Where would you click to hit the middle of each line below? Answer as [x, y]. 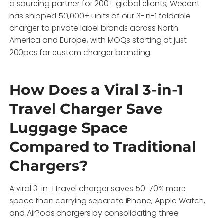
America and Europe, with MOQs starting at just [98, 40]
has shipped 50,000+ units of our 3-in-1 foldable [100, 16]
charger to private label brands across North [94, 28]
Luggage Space [69, 127]
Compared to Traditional [103, 146]
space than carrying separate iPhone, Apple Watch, [108, 200]
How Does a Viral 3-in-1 [96, 90]
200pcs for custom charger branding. [81, 52]
